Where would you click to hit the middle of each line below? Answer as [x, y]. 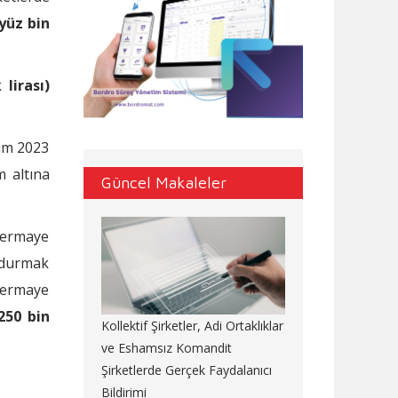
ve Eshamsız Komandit [166, 348]
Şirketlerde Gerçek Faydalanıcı [186, 370]
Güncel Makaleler [163, 182]
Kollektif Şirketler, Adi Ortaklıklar [192, 326]
